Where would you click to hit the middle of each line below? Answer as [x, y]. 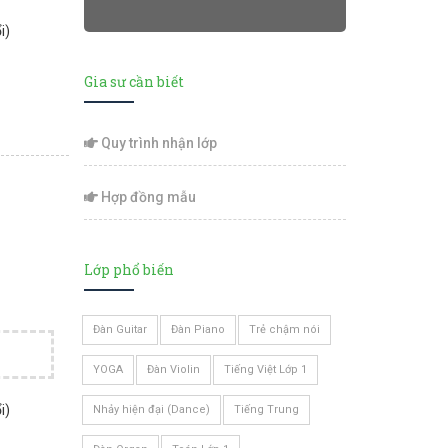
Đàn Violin [173, 369]
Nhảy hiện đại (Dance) [151, 409]
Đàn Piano [197, 329]
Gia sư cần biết [133, 81]
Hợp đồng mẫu [146, 197]
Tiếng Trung [266, 409]
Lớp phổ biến [128, 269]
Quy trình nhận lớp [157, 143]
